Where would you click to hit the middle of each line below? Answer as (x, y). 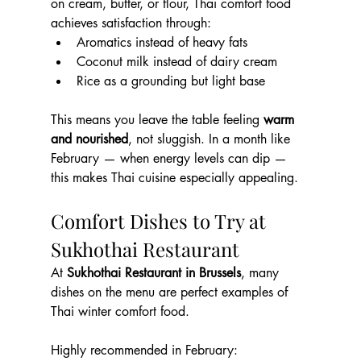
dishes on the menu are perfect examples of (171, 293)
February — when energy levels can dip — (170, 159)
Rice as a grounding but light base (170, 81)
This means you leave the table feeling (157, 120)
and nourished (89, 139)
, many (261, 273)
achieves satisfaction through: (131, 23)
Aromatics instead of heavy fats (162, 43)
